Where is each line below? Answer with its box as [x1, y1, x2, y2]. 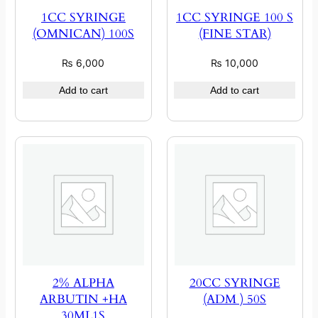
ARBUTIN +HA [39, 291, 127, 308]
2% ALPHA [52, 275, 114, 292]
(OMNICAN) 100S [32, 26, 134, 43]
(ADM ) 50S [203, 291, 267, 308]
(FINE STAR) [198, 26, 271, 43]
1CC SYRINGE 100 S [176, 9, 294, 26]
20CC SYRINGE [189, 275, 280, 292]
